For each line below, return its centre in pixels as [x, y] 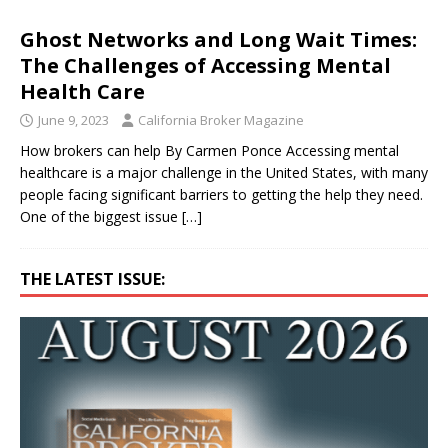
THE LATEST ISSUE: [92, 278]
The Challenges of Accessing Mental [205, 65]
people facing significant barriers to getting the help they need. [221, 194]
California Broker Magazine [221, 119]
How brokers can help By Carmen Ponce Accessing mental [209, 150]
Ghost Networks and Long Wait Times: [218, 39]
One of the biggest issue [101, 216]
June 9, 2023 [73, 119]
